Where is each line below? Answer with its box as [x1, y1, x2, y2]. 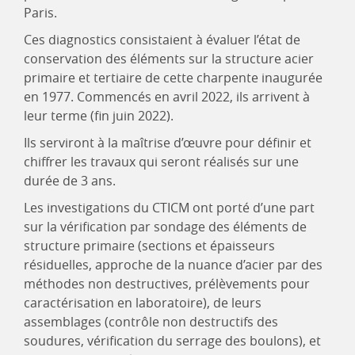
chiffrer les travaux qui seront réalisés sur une [24, 153, 299, 171]
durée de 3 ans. [24, 172, 116, 190]
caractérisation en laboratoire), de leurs [24, 294, 261, 312]
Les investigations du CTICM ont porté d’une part [24, 199, 315, 217]
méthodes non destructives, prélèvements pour [24, 275, 310, 293]
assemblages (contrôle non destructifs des [24, 313, 278, 331]
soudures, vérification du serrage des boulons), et [24, 332, 321, 350]
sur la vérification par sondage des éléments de [24, 218, 307, 236]
